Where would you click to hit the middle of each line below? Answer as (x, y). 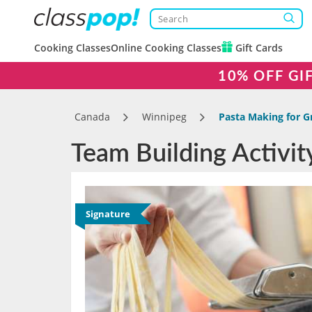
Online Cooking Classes (166, 48)
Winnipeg (164, 117)
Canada (92, 117)
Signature (108, 214)
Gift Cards (258, 48)
